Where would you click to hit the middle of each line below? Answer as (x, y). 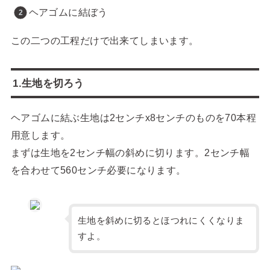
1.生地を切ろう (49, 83)
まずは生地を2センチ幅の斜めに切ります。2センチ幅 (130, 152)
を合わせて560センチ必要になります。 (98, 170)
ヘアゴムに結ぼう (68, 12)
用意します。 (40, 135)
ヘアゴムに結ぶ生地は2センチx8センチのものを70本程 (133, 117)
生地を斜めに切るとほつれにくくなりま (161, 221)
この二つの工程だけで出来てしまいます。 (105, 40)
